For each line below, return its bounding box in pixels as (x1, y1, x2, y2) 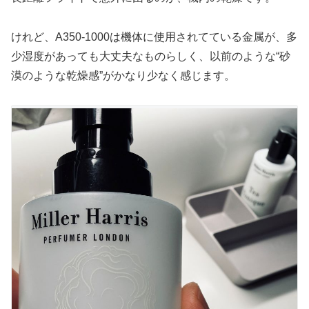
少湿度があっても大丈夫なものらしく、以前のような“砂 (11, 50, 290, 62)
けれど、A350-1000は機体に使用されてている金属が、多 (11, 30, 297, 43)
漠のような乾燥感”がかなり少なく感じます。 (11, 69, 235, 81)
